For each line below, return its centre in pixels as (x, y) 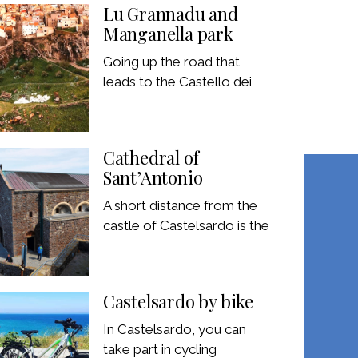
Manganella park (168, 33)
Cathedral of (151, 157)
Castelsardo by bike (178, 301)
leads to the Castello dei (177, 81)
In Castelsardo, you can (174, 329)
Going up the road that (171, 61)
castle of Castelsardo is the (186, 225)
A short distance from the (180, 205)
